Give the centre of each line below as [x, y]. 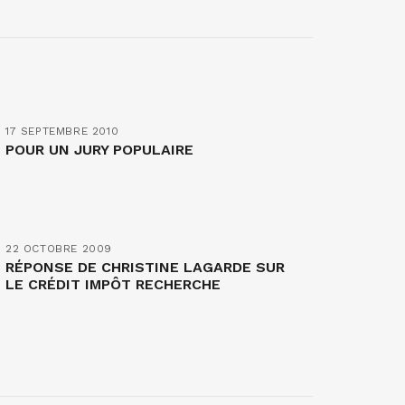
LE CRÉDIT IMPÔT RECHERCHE [113, 284]
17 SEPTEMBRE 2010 [62, 131]
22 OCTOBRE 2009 [59, 248]
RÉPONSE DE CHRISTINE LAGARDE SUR [145, 267]
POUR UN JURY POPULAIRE [99, 149]
